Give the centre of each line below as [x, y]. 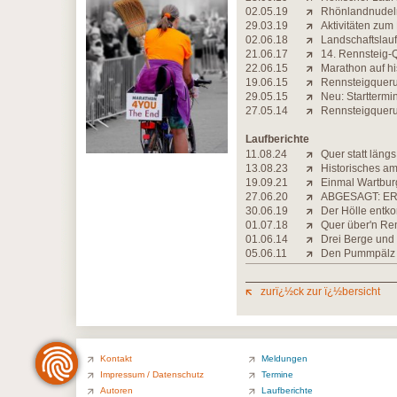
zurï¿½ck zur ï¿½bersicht [320, 292]
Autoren [117, 390]
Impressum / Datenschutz [152, 374]
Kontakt [116, 358]
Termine [277, 374]
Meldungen [284, 358]
